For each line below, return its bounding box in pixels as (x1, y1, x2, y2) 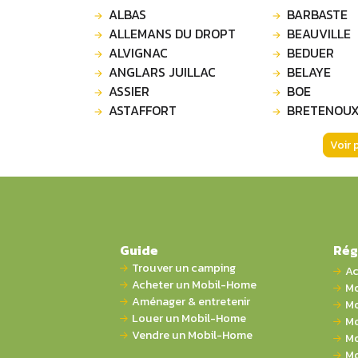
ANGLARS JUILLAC (109, 62, 216, 82)
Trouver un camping (132, 258, 236, 276)
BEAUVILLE (287, 23, 351, 43)
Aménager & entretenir (132, 292, 250, 310)
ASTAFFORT (109, 100, 177, 120)
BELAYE (287, 62, 331, 82)
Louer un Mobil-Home (132, 308, 246, 327)
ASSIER (109, 81, 149, 101)
